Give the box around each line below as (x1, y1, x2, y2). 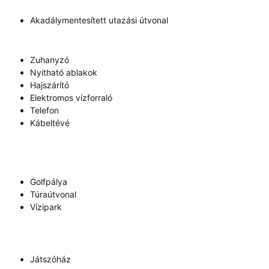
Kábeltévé (30, 118, 70, 128)
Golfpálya (30, 177, 67, 187)
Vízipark (30, 202, 62, 212)
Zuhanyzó (30, 55, 69, 65)
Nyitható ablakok (30, 67, 97, 77)
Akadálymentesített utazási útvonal (30, 15, 168, 25)
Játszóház (30, 254, 71, 264)
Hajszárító (30, 80, 69, 90)
